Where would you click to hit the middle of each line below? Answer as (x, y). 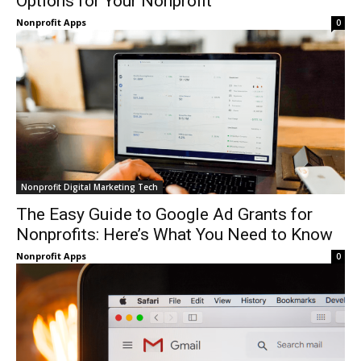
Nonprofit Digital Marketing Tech (89, 187)
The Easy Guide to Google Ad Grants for (164, 214)
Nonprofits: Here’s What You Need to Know (174, 234)
